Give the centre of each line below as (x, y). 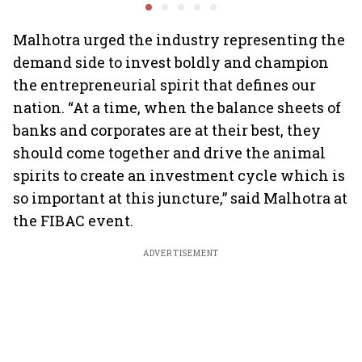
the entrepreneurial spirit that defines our (164, 85)
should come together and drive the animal (169, 153)
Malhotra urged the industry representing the (179, 40)
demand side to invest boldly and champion (171, 62)
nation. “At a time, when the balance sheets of (177, 107)
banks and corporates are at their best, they (167, 130)
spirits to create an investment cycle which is (179, 175)
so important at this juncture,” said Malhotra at (180, 198)
